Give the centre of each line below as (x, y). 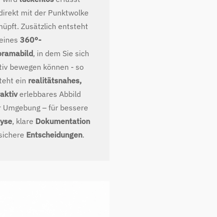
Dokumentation (63, 121)
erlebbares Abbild (49, 94)
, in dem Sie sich (61, 53)
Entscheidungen (54, 135)
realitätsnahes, (55, 80)
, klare (24, 121)
